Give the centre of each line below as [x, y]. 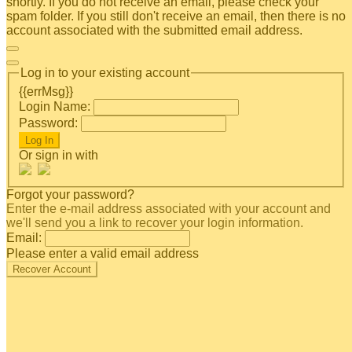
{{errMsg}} [46, 91]
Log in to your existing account [105, 73]
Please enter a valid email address [103, 253]
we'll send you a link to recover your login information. [155, 222]
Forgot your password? [70, 194]
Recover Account [52, 269]
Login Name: [55, 106]
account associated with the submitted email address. [154, 30]
